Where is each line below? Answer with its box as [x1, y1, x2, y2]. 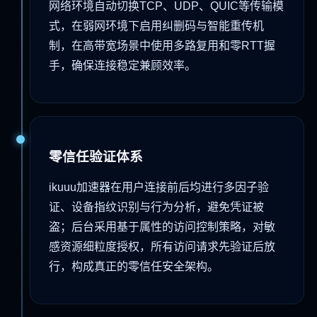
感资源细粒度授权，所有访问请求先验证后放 [49, 241, 275, 253]
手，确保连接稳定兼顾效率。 [49, 59, 196, 71]
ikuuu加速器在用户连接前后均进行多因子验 [49, 181, 269, 194]
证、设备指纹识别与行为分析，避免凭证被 [49, 201, 264, 214]
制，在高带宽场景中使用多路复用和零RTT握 [49, 39, 275, 52]
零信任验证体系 [49, 149, 143, 164]
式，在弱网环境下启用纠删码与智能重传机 [49, 19, 264, 32]
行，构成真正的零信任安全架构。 [49, 260, 219, 273]
